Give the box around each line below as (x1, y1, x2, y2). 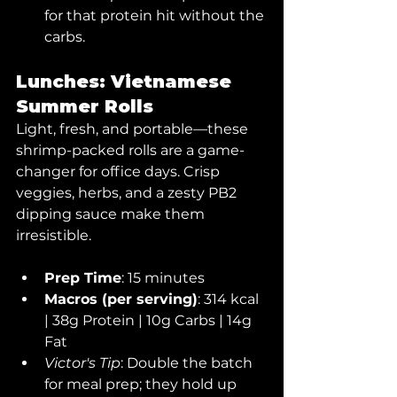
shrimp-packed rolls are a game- (16, 142, 245, 159)
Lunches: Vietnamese (16, 71, 237, 92)
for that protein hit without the (44, 7, 268, 24)
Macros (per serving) (44, 291, 198, 307)
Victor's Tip (44, 354, 121, 371)
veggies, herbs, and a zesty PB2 (16, 184, 240, 201)
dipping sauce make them (16, 206, 208, 222)
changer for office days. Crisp (16, 163, 223, 180)
